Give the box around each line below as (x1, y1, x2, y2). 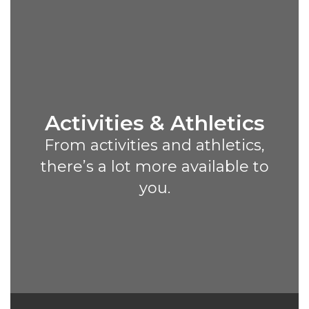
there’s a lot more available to (40, 157, 269, 176)
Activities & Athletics (44, 110, 265, 136)
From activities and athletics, (44, 136, 265, 154)
